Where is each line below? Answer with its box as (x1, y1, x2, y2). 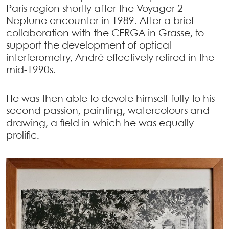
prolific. (6, 131, 39, 141)
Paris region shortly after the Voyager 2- (6, 4, 186, 14)
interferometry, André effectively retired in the (6, 53, 214, 63)
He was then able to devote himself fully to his (6, 94, 215, 104)
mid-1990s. (6, 65, 56, 75)
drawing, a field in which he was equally (6, 119, 194, 128)
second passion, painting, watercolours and (6, 106, 210, 116)
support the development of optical (6, 41, 171, 51)
